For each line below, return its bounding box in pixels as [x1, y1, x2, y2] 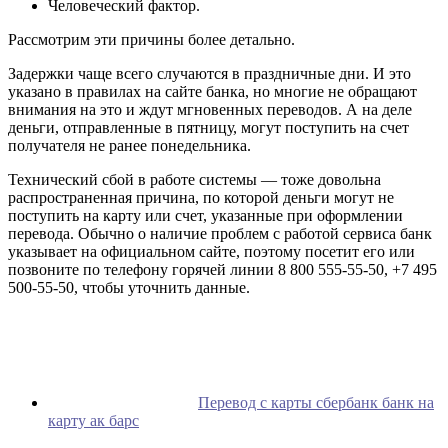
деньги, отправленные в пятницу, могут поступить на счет [8, 119, 409, 137]
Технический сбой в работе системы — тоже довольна [8, 171, 381, 189]
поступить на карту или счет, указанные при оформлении [8, 207, 403, 225]
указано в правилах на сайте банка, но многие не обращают [8, 83, 417, 101]
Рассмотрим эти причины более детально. [8, 31, 295, 49]
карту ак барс [48, 412, 139, 430]
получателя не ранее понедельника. [8, 137, 251, 155]
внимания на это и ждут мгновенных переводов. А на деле [8, 101, 412, 119]
